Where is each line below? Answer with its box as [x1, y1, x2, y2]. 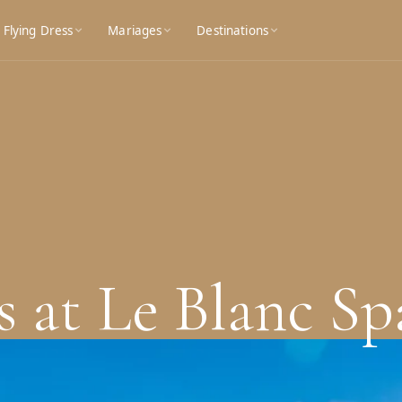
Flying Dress [3, 22, 74, 39]
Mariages [108, 22, 162, 39]
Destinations [197, 22, 268, 39]
